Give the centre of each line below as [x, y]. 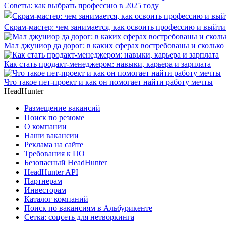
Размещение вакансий [62, 108]
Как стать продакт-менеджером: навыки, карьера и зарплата [107, 64]
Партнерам [43, 181]
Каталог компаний [56, 199]
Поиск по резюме [54, 117]
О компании [45, 126]
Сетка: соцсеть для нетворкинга [79, 217]
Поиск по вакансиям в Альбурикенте [88, 208]
